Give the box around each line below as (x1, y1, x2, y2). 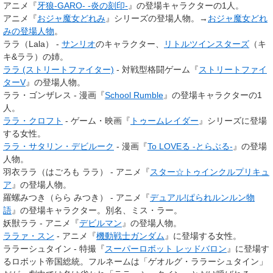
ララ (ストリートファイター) (3, 64, 114, 74)
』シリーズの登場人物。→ (105, 13, 208, 23)
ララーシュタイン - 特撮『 (3, 243, 105, 253)
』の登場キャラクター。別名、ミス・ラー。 (12, 205, 182, 215)
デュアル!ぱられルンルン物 (150, 192, 255, 202)
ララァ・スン (3, 230, 54, 241)
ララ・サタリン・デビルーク (3, 141, 114, 151)
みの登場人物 (3, 26, 54, 36)
